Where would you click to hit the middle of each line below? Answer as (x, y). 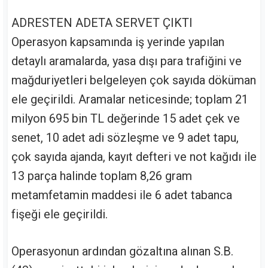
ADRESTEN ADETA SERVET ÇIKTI (102, 23)
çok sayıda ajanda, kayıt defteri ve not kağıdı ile (134, 157)
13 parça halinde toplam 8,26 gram (102, 176)
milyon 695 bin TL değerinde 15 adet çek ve (126, 118)
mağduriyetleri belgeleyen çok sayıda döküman (134, 80)
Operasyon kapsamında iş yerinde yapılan (118, 42)
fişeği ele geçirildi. (60, 214)
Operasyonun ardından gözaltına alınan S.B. (122, 251)
